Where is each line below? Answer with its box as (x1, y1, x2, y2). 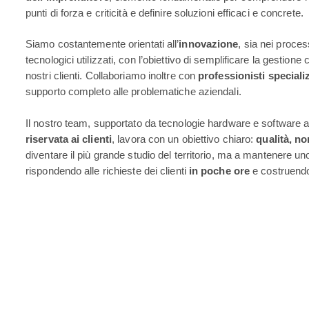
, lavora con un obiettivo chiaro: (112, 132, 257, 145)
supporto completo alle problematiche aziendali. (26, 86, 241, 98)
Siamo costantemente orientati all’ (26, 38, 179, 50)
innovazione (179, 38, 239, 50)
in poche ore (188, 164, 250, 177)
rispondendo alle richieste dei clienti (26, 164, 189, 177)
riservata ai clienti (26, 132, 112, 145)
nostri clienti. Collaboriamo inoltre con (26, 70, 199, 82)
